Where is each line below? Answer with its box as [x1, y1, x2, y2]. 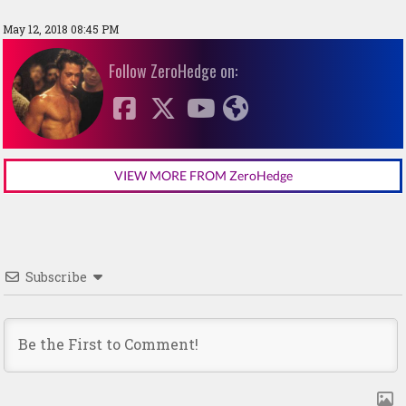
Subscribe [25, 268, 87, 286]
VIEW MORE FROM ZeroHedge [113, 167, 293, 183]
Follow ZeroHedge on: [109, 58, 237, 82]
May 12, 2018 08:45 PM [3, 21, 119, 36]
